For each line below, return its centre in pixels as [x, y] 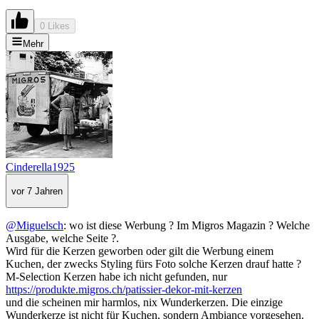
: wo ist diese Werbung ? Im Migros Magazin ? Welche [187, 226]
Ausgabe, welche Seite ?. [62, 239]
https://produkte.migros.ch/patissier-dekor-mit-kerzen [124, 290]
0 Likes [55, 26]
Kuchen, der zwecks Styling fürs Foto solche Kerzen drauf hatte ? [153, 264]
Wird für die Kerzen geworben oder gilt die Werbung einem [140, 251]
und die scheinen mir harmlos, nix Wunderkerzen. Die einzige [144, 303]
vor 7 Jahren [37, 191]
